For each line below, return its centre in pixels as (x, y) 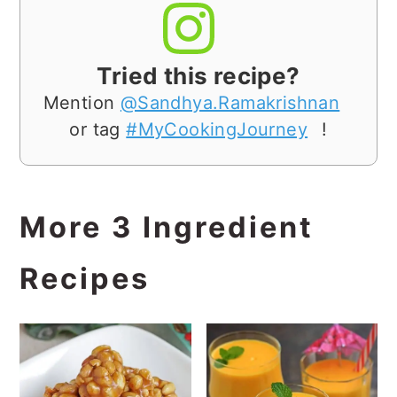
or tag (98, 129)
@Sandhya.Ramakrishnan (230, 102)
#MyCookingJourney (217, 129)
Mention (82, 102)
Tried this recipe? (198, 75)
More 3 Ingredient (167, 227)
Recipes (85, 278)
